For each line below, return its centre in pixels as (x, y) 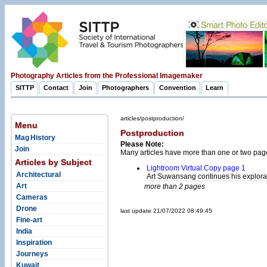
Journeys (32, 254)
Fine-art (29, 220)
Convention (177, 88)
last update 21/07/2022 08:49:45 (166, 211)
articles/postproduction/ (152, 118)
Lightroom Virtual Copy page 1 (196, 168)
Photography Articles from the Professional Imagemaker (107, 76)
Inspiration (33, 242)
